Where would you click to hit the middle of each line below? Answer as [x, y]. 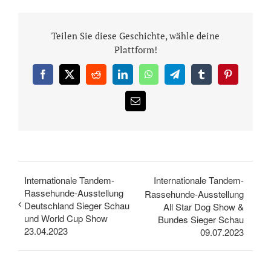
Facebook [61, 78]
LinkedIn [139, 78]
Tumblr [214, 78]
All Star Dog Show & [204, 206]
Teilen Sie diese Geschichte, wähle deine [135, 35]
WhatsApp [168, 78]
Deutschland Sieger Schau [77, 205]
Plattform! [135, 49]
